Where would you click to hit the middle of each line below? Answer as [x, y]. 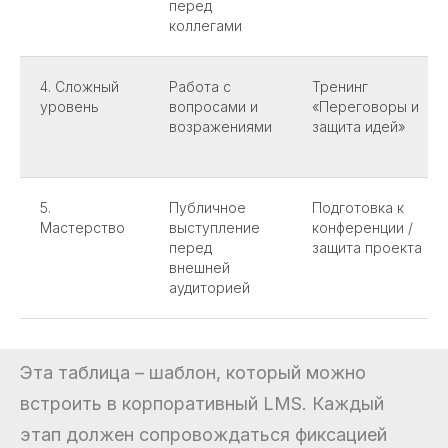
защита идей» [358, 126]
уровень [69, 106]
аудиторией [209, 287]
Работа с [200, 86]
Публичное [207, 207]
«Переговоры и [365, 106]
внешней [199, 267]
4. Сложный [79, 86]
